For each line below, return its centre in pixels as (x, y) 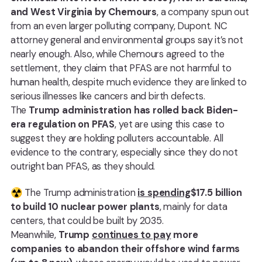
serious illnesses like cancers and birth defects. (108, 96)
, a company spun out (203, 12)
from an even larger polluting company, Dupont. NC (119, 26)
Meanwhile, (34, 235)
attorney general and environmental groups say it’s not (127, 40)
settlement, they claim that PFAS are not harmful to (121, 68)
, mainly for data (193, 206)
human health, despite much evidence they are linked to (128, 82)
